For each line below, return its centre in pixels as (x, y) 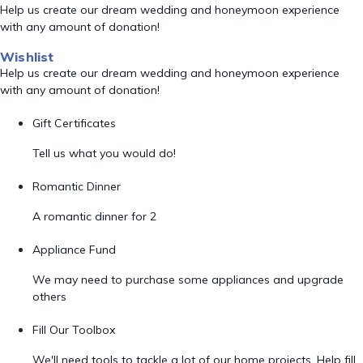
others (49, 297)
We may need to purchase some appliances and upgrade (188, 280)
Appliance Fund (74, 250)
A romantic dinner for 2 (94, 216)
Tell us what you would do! (104, 153)
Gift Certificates (74, 123)
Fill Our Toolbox (74, 330)
